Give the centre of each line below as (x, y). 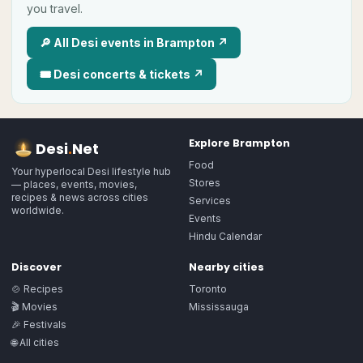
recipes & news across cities (80, 197)
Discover (36, 267)
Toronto (208, 289)
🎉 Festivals (39, 325)
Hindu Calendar (225, 236)
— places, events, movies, (74, 184)
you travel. (55, 9)
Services (210, 201)
